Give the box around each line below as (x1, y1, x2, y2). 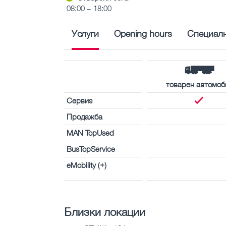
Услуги (72, 27, 99, 39)
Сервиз (67, 95, 92, 105)
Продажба (67, 111, 102, 121)
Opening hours (114, 27, 172, 39)
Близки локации (64, 204, 145, 218)
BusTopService (67, 144, 115, 153)
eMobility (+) (67, 160, 106, 169)
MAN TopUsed (67, 128, 114, 137)
